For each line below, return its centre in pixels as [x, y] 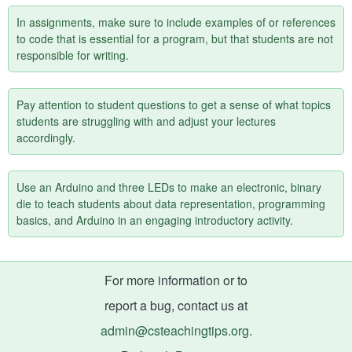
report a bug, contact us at [176, 305]
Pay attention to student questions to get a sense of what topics [174, 104]
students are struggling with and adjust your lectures [146, 121]
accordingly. [46, 137]
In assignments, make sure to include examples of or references [176, 22]
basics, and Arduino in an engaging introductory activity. [155, 220]
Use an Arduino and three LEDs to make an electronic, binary [169, 187]
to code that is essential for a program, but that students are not [175, 38]
